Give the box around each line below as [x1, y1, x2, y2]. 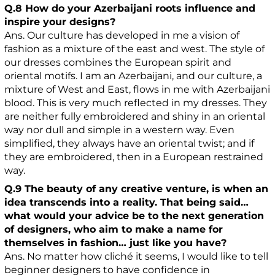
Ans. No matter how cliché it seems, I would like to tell [4, 250, 269, 262]
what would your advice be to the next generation [4, 209, 265, 222]
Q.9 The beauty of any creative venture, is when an [4, 182, 269, 195]
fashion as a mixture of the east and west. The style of [4, 42, 265, 55]
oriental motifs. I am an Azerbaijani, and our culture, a [4, 69, 263, 82]
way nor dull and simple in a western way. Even [4, 123, 235, 136]
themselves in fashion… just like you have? [4, 236, 227, 249]
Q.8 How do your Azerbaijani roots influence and [4, 2, 256, 14]
